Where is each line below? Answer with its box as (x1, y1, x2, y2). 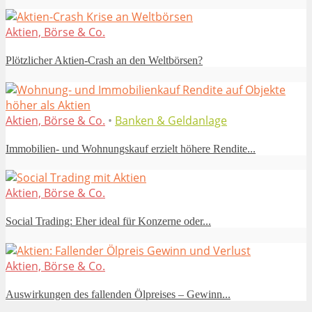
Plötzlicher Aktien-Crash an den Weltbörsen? (6, 54, 203, 67)
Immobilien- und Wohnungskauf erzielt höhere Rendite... (6, 142, 256, 155)
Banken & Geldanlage (115, 112, 227, 128)
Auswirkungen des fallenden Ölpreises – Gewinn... (6, 288, 231, 300)
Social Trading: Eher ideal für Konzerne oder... (6, 215, 211, 228)
